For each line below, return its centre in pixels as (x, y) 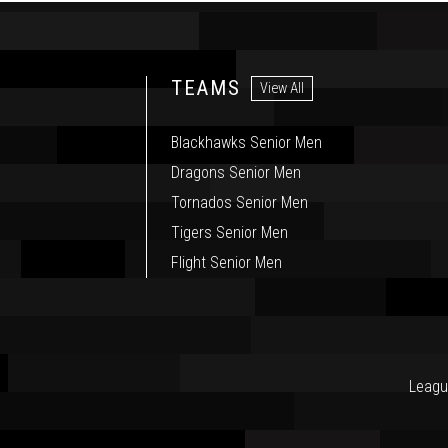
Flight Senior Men (227, 263)
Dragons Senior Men (236, 173)
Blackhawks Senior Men (247, 143)
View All (282, 88)
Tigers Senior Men (230, 233)
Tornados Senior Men (240, 203)
